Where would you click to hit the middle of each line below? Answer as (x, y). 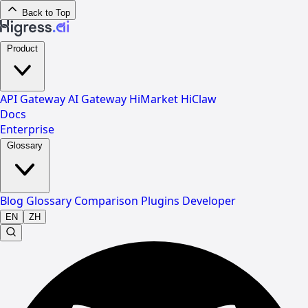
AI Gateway (99, 99)
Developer (209, 200)
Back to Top (46, 13)
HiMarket (155, 99)
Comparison (108, 200)
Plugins (162, 200)
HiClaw (199, 99)
